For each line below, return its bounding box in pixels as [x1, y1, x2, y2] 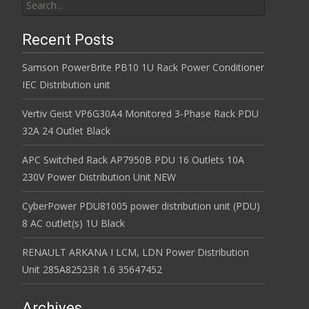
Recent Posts [22, 30, 114, 48]
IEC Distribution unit [22, 77, 110, 91]
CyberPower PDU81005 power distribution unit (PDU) [22, 199, 260, 212]
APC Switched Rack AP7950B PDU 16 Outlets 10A [22, 152, 244, 166]
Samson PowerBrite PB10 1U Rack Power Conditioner [22, 60, 264, 74]
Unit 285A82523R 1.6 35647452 [22, 262, 162, 276]
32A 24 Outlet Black [22, 123, 110, 137]
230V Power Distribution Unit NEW [22, 170, 176, 183]
